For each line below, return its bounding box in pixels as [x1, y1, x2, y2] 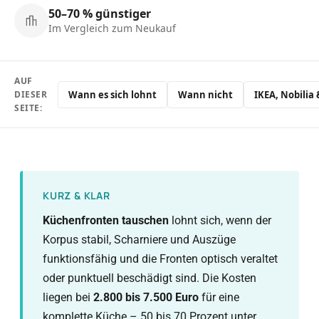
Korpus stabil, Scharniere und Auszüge [43, 233, 236, 246]
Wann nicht [177, 88, 233, 101]
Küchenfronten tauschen [43, 214, 169, 227]
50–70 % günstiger [48, 6, 151, 21]
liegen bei [43, 291, 93, 304]
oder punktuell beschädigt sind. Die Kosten [43, 271, 256, 285]
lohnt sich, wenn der [169, 214, 271, 227]
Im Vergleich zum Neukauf [48, 21, 176, 35]
